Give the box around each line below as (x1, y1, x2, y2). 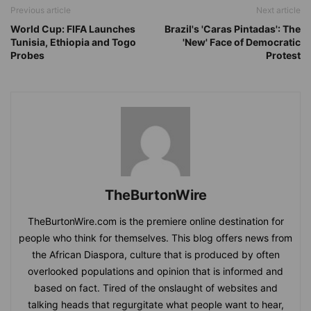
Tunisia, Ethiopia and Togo (10, 36, 136, 49)
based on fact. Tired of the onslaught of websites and (33, 282, 278, 294)
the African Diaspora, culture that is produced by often (31, 249, 280, 261)
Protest (266, 49, 301, 62)
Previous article (10, 5, 71, 16)
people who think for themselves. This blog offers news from (19, 232, 292, 244)
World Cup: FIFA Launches (10, 23, 135, 35)
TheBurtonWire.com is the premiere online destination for (27, 215, 284, 228)
